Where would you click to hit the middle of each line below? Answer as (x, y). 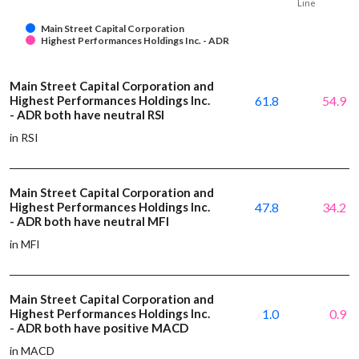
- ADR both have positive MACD (99, 327)
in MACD (32, 350)
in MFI (25, 244)
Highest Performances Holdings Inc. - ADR (135, 40)
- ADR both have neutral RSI (87, 114)
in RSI (24, 137)
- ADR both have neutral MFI (89, 221)
